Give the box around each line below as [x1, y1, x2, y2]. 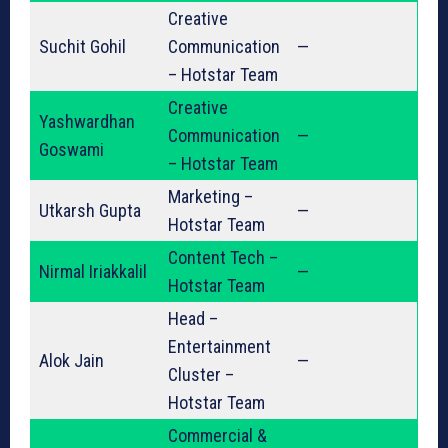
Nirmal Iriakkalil [39, 261, 147, 283]
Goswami [39, 139, 104, 161]
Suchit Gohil [39, 36, 126, 58]
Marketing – [168, 186, 253, 208]
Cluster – [168, 364, 234, 386]
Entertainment [168, 336, 271, 358]
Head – [168, 308, 218, 330]
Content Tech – [168, 247, 278, 269]
